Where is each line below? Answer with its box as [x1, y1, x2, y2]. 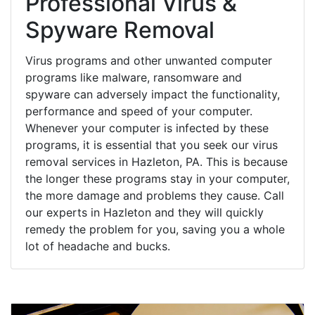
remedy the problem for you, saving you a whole [25, 221, 285, 236]
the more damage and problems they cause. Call [25, 188, 284, 202]
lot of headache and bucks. [25, 238, 170, 253]
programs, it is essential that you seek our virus [25, 137, 278, 152]
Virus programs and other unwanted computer [25, 53, 272, 67]
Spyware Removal [25, 15, 214, 44]
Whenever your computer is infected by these [25, 120, 269, 135]
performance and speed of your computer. [25, 103, 252, 118]
